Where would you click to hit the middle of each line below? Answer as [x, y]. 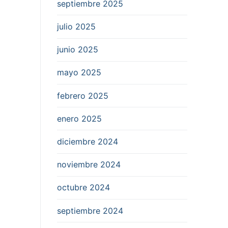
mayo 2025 [79, 73]
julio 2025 [76, 27]
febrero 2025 [83, 95]
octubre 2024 [83, 188]
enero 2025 [79, 118]
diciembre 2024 [88, 141]
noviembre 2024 [89, 165]
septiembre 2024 [90, 210]
